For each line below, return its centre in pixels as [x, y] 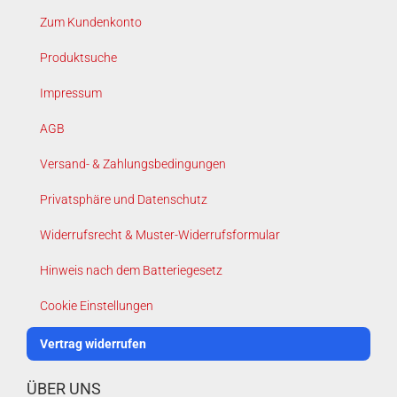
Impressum [71, 93]
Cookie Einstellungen [97, 306]
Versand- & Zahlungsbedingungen [133, 164]
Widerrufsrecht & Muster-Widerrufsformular [160, 235]
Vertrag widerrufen [93, 344]
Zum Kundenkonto [91, 23]
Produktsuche [78, 58]
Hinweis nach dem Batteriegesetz [131, 271]
